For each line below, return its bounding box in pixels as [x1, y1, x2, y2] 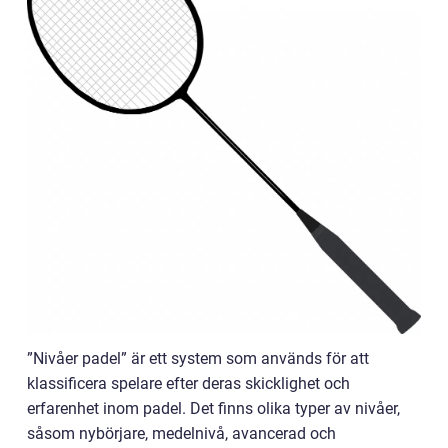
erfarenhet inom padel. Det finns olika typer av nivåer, [27, 398, 400, 418]
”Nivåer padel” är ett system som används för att [27, 348, 369, 368]
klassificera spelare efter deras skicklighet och [27, 373, 350, 393]
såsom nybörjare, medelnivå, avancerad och [27, 423, 336, 443]
